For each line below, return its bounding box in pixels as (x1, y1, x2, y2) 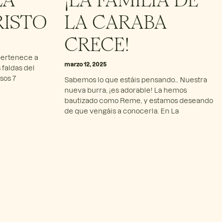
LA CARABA (64, 5, 167, 34)
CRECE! (64, 27, 129, 56)
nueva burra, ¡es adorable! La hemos (64, 85, 187, 94)
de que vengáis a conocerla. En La (64, 106, 179, 115)
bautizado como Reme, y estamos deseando (64, 96, 213, 105)
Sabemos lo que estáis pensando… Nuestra (64, 75, 207, 84)
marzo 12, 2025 (64, 60, 107, 67)
